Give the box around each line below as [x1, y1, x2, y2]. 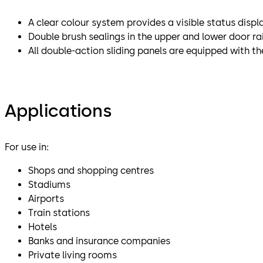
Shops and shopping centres [28, 164, 154, 176]
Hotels [28, 221, 57, 232]
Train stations [28, 207, 90, 218]
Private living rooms [28, 249, 117, 261]
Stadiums [28, 178, 70, 190]
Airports [28, 193, 64, 204]
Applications [5, 99, 112, 122]
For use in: [5, 141, 49, 153]
